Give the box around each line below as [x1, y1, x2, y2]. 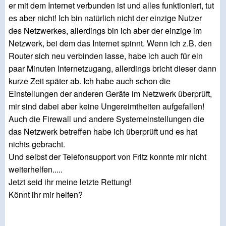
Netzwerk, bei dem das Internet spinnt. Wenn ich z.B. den [9, 37, 212, 49]
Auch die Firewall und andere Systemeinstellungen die [9, 113, 204, 125]
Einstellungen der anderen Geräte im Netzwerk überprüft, [9, 88, 212, 100]
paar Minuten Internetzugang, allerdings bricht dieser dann [9, 63, 216, 75]
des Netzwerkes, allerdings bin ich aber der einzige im [9, 25, 202, 37]
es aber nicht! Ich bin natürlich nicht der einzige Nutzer [9, 12, 202, 24]
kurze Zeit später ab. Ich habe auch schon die [9, 75, 171, 87]
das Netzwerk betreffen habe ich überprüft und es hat [9, 126, 197, 138]
